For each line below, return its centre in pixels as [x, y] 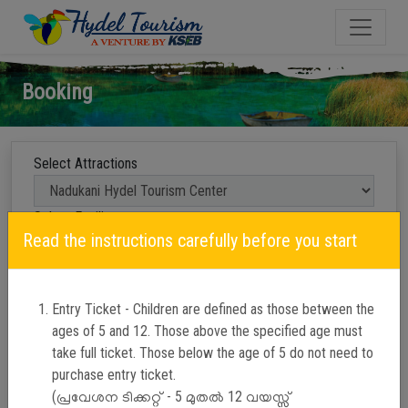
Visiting [54, 271]
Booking [57, 92]
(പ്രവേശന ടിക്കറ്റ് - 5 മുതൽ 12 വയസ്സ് [172, 397]
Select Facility [74, 217]
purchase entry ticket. [114, 375]
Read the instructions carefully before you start [190, 240]
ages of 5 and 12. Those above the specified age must [207, 331]
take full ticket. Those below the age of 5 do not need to [213, 353]
